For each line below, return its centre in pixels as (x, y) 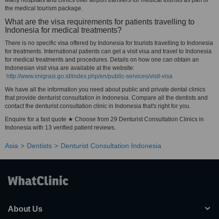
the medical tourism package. (44, 8)
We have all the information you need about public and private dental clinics (105, 89)
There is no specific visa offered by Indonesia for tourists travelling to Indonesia (109, 43)
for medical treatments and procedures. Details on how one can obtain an (102, 60)
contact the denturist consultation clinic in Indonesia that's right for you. (98, 106)
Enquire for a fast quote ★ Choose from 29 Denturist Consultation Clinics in (104, 119)
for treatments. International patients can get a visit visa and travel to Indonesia (108, 51)
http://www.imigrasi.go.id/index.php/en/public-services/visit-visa (89, 76)
